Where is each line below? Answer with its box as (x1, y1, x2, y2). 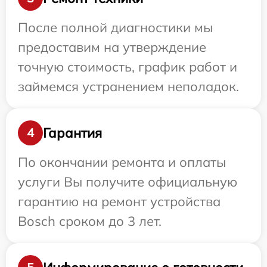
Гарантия (43, 124, 102, 141)
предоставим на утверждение (18, 39, 206, 56)
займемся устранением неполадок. (18, 78, 239, 95)
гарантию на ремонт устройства (18, 193, 221, 210)
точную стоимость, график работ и (18, 58, 237, 76)
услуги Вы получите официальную (18, 173, 237, 191)
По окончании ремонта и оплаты (18, 154, 226, 171)
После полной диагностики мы (18, 19, 213, 36)
